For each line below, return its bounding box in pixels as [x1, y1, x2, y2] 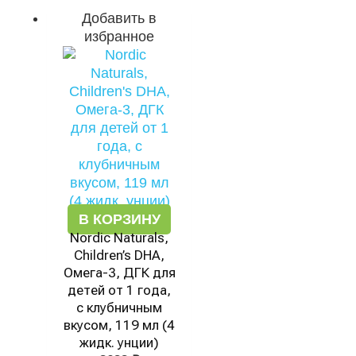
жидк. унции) [79, 335, 159, 350]
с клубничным [76, 300, 162, 315]
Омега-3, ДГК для [63, 265, 176, 281]
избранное [84, 29, 154, 44]
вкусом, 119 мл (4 [64, 317, 175, 333]
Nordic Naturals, [70, 230, 168, 246]
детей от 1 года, [68, 282, 171, 298]
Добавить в [82, 10, 157, 26]
